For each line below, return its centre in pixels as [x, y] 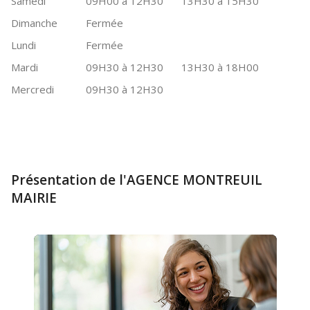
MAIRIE [34, 198]
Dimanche [34, 23]
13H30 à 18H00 [220, 67]
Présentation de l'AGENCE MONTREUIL [137, 180]
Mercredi [33, 89]
